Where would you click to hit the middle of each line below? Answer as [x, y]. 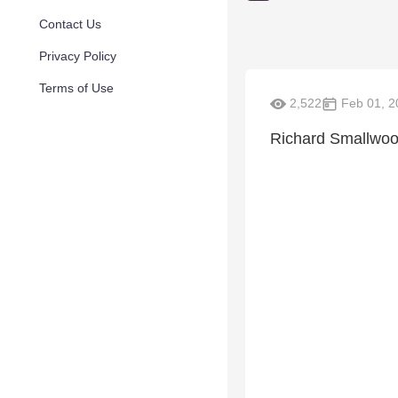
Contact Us [70, 24]
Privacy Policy [78, 56]
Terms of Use [76, 88]
